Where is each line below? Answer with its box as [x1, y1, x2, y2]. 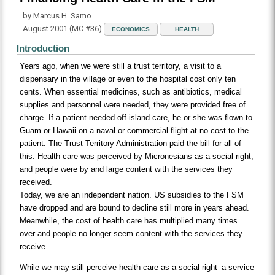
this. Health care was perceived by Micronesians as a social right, [20, 152, 254, 161]
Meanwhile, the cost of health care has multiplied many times [20, 216, 238, 226]
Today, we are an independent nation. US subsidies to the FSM [20, 190, 244, 200]
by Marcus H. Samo [23, 11, 92, 21]
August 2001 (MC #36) [23, 24, 104, 34]
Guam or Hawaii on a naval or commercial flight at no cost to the [20, 126, 249, 136]
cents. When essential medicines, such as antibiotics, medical [20, 87, 242, 97]
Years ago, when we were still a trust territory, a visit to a [20, 61, 222, 71]
